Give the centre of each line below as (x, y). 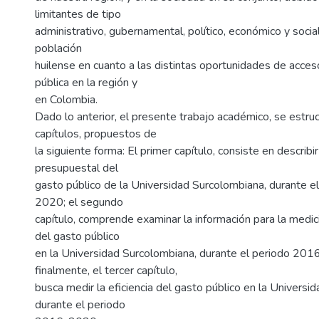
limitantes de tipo (78, 14)
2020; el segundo (79, 202)
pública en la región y (86, 83)
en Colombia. (66, 100)
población (58, 48)
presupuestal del (77, 168)
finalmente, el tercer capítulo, (106, 271)
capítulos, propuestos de (96, 134)
